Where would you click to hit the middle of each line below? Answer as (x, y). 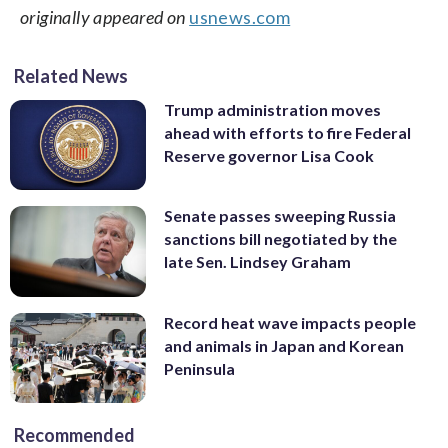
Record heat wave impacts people (290, 322)
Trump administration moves (272, 109)
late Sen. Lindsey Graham (257, 262)
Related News (71, 75)
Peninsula (199, 368)
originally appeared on (103, 16)
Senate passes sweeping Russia (280, 216)
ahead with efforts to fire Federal (287, 132)
